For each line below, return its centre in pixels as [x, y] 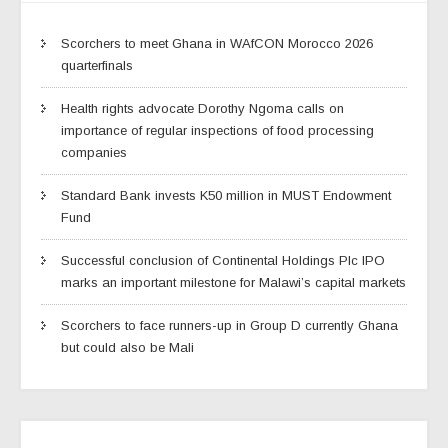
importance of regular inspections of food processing [217, 130]
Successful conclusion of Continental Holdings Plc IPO [223, 260]
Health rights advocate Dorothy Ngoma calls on [202, 108]
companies [94, 152]
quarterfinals [97, 65]
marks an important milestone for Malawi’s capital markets [233, 282]
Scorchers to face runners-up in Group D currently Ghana [229, 325]
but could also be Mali [127, 347]
